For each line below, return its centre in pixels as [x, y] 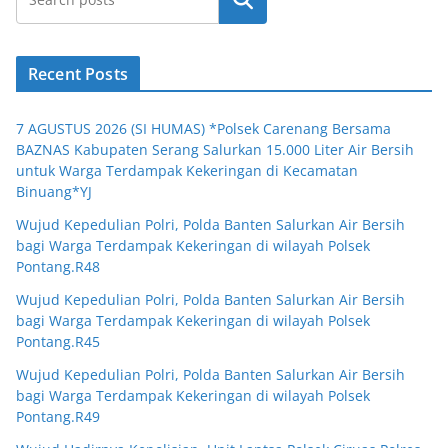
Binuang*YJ [54, 191]
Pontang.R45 [58, 341]
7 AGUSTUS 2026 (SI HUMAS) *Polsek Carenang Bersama [203, 128]
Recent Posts [78, 74]
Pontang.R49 [58, 416]
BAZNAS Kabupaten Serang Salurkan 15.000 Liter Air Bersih [215, 149]
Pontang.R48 [58, 266]
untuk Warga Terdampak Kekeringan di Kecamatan [187, 170]
